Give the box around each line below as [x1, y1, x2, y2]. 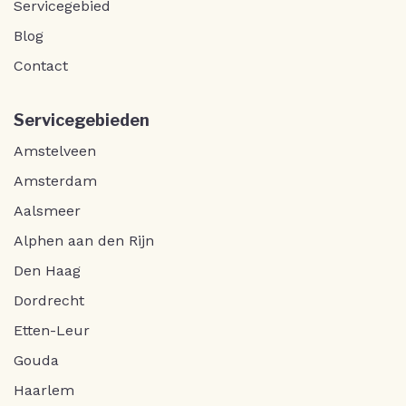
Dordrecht [14, 292, 84, 310]
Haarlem [14, 382, 74, 400]
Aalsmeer [14, 202, 81, 220]
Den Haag [14, 262, 81, 280]
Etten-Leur [14, 322, 90, 340]
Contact [14, 57, 68, 75]
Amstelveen [14, 142, 96, 160]
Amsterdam [14, 172, 97, 190]
